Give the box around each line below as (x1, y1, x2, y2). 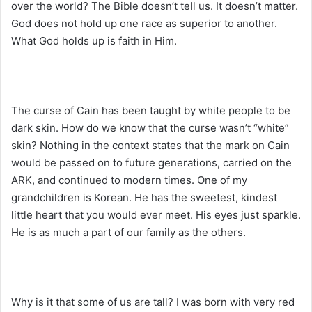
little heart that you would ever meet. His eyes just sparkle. (11, 208, 301, 221)
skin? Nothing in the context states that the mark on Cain (11, 138, 290, 152)
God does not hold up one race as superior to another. (11, 16, 277, 30)
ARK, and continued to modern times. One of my (11, 173, 247, 187)
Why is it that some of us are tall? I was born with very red (11, 295, 295, 309)
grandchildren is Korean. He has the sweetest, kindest (11, 190, 277, 204)
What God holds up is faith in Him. (11, 33, 177, 47)
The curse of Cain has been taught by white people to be (11, 103, 290, 117)
